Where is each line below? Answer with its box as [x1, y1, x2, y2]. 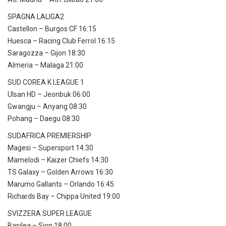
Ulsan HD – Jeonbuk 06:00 [8, 90, 90, 99]
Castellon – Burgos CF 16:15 [8, 25, 96, 33]
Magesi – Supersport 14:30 [8, 144, 93, 152]
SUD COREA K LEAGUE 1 [8, 78, 84, 87]
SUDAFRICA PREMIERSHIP [8, 132, 91, 140]
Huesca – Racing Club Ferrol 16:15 [8, 37, 115, 45]
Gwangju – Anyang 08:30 [8, 102, 87, 111]
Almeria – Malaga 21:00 [8, 61, 83, 70]
